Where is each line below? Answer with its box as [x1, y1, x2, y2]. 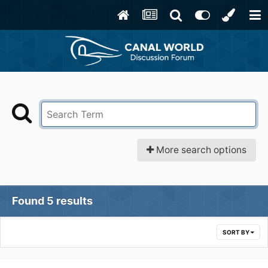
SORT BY [223, 229, 251, 236]
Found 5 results [12, 194, 93, 208]
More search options [154, 144, 246, 156]
